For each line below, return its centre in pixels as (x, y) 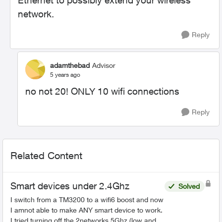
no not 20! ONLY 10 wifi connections (102, 91)
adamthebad (70, 65)
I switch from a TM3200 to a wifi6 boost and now (87, 199)
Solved (189, 186)
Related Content (46, 155)
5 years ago (65, 74)
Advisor (104, 65)
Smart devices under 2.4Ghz (70, 186)
